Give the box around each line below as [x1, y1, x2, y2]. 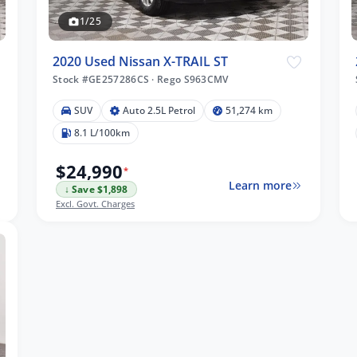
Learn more [228, 178, 292, 194]
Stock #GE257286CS [53, 72, 152, 86]
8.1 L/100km [74, 125, 130, 139]
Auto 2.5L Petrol [123, 103, 195, 117]
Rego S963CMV [154, 72, 229, 86]
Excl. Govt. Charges [56, 197, 135, 210]
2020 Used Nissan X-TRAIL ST [53, 52, 228, 70]
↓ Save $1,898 [65, 182, 128, 195]
